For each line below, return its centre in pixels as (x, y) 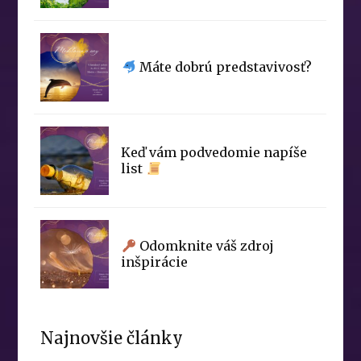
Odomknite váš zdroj (205, 246)
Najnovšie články (112, 338)
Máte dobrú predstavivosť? (224, 67)
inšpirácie (155, 262)
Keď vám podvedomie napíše (214, 153)
